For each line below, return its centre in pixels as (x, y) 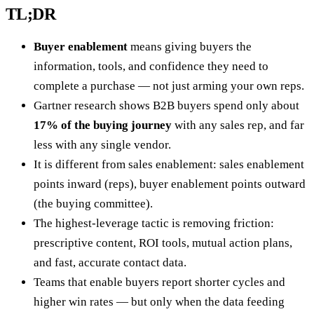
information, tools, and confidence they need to (151, 66)
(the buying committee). (93, 203)
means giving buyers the (190, 46)
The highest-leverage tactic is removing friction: (154, 223)
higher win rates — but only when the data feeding (159, 301)
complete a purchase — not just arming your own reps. (169, 86)
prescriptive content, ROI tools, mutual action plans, (163, 243)
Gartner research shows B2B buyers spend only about (166, 105)
